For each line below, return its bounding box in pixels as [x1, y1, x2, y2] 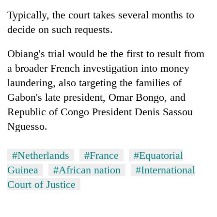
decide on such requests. [7, 23, 113, 35]
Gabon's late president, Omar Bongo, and [7, 91, 186, 103]
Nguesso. [7, 120, 47, 132]
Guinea [7, 163, 38, 176]
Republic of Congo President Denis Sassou [7, 105, 193, 118]
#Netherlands [12, 149, 69, 161]
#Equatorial [134, 149, 183, 161]
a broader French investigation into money [7, 62, 189, 74]
